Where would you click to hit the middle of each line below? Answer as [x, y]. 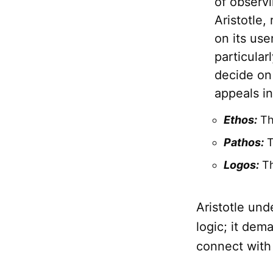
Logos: [241, 165]
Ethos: [240, 120]
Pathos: [244, 143]
